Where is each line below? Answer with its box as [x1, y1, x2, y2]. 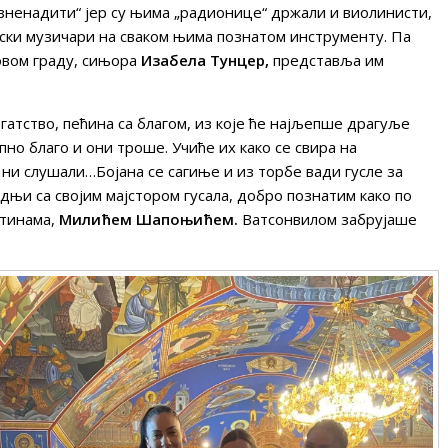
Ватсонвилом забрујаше [238, 208, 417, 229]
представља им [269, 49, 384, 70]
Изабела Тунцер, [141, 49, 269, 70]
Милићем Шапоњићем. [59, 208, 238, 229]
